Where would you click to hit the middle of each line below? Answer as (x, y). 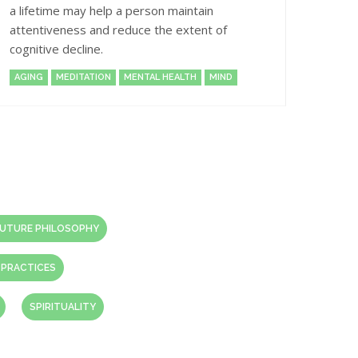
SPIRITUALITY (63, 307)
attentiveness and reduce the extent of (118, 29)
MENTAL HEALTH (160, 77)
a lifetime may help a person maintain (111, 10)
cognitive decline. (56, 48)
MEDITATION (84, 77)
